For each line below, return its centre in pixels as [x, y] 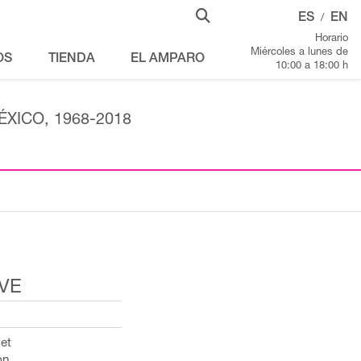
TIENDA [71, 60]
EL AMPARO [167, 60]
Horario [332, 39]
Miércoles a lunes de [299, 53]
